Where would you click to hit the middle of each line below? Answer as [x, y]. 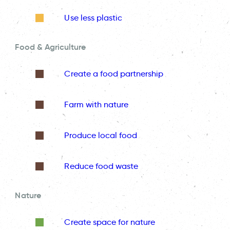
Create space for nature [110, 222]
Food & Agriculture [51, 46]
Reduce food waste [101, 166]
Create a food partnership [114, 74]
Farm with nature [97, 105]
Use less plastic [93, 18]
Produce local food [101, 136]
